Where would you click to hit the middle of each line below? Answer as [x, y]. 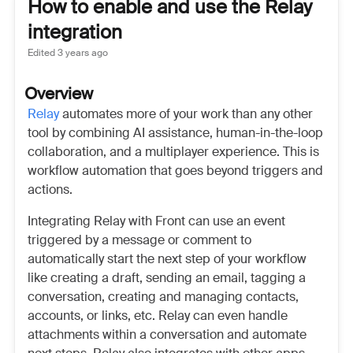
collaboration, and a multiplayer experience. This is [173, 152]
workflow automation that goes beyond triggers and [175, 171]
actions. [50, 190]
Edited [41, 53]
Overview [59, 94]
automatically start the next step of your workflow [167, 259]
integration [75, 32]
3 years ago [82, 53]
